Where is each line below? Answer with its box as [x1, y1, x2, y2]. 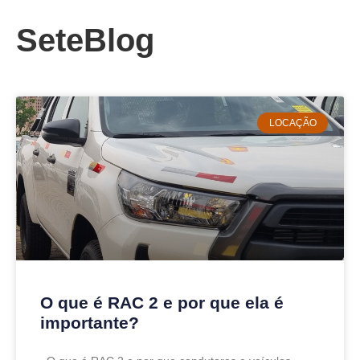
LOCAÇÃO [268, 117, 317, 129]
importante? [40, 313, 139, 332]
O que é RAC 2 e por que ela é [40, 293, 284, 312]
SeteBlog [16, 22, 154, 58]
